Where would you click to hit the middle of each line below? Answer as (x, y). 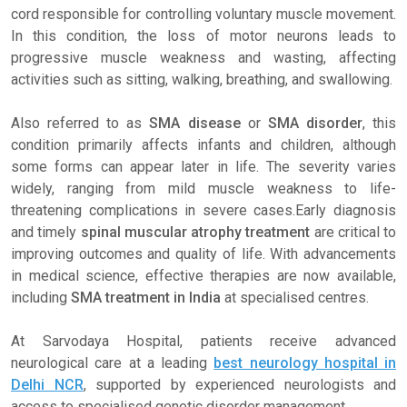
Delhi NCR (47, 385)
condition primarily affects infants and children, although (203, 145)
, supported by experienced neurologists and (239, 385)
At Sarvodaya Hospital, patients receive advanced (203, 341)
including (41, 298)
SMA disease (195, 123)
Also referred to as (80, 123)
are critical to (353, 232)
